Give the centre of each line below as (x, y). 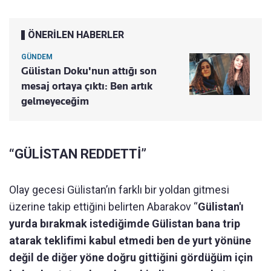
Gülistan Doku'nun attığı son (89, 70)
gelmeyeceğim (55, 101)
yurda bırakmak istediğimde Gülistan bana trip (125, 223)
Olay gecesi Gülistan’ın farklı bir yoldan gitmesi (119, 189)
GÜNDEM (37, 57)
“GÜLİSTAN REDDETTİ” (78, 154)
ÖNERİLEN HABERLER (76, 34)
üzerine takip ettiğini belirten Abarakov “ (103, 206)
